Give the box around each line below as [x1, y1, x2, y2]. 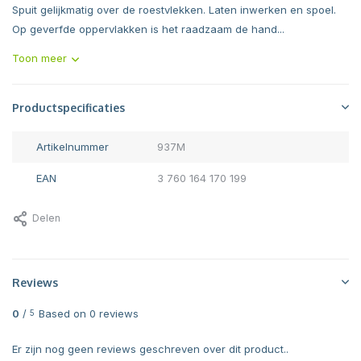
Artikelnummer [36, 140, 109, 153]
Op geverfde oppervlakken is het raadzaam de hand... [12, 23, 284, 35]
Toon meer [12, 52, 67, 64]
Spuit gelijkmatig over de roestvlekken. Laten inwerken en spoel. [12, 3, 336, 16]
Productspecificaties [12, 101, 125, 114]
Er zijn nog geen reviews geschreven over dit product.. [12, 342, 288, 355]
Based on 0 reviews [39, 307, 139, 320]
